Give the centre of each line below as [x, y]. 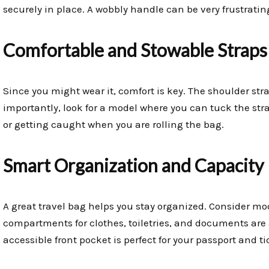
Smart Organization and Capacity [133, 165]
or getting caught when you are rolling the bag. [113, 125]
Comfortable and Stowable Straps [135, 50]
